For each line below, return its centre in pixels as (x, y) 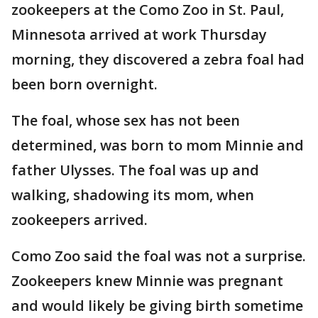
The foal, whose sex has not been (126, 120)
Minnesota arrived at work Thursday (139, 34)
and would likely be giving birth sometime (157, 306)
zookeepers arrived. (81, 220)
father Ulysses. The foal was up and (135, 170)
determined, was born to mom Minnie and (158, 145)
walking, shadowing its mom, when (133, 195)
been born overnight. (86, 84)
